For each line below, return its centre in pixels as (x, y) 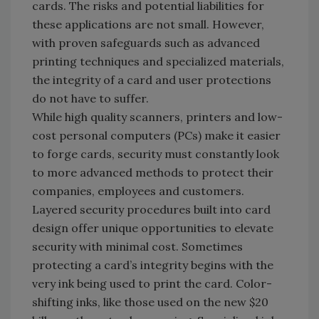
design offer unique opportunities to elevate (153, 228)
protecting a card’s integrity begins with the (153, 265)
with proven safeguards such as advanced (146, 42)
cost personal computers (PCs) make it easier (156, 135)
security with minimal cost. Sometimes (137, 246)
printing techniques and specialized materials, (158, 61)
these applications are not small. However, (148, 24)
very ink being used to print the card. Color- (152, 283)
